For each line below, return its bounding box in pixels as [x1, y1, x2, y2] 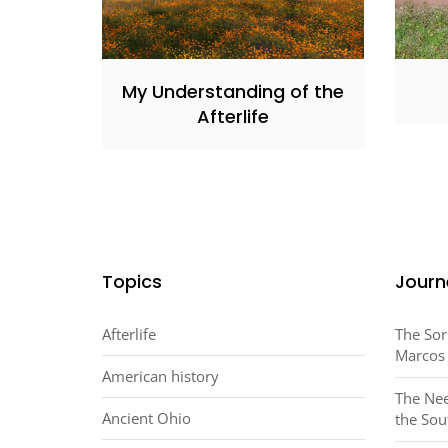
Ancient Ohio [102, 407, 191, 428]
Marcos [394, 344, 445, 365]
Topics [102, 268, 162, 294]
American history [102, 365, 219, 386]
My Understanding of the [122, 78, 345, 104]
